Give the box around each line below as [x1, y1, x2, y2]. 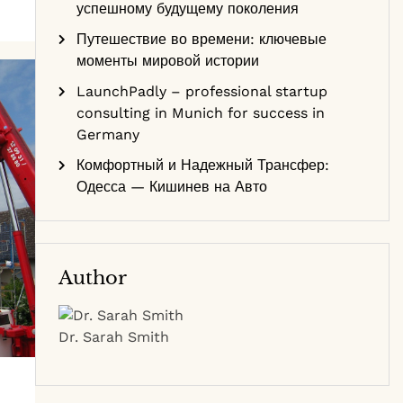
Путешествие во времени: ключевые [76, 31, 327, 48]
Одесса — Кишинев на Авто [76, 178, 267, 195]
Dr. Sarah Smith [58, 328, 169, 345]
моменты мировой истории [76, 52, 259, 69]
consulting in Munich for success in [76, 104, 325, 121]
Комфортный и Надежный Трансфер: [76, 157, 329, 174]
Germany [76, 126, 139, 143]
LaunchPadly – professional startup [76, 83, 327, 100]
